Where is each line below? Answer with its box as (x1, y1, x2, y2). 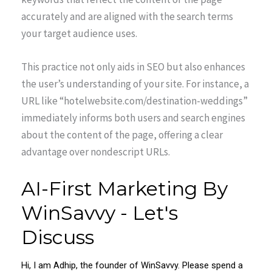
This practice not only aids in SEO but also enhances (21, 60, 245, 74)
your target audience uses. (21, 27, 137, 41)
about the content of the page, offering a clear (21, 128, 223, 142)
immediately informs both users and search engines (21, 111, 245, 125)
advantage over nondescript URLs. (21, 145, 170, 159)
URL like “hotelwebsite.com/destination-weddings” (21, 94, 248, 108)
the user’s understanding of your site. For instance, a (21, 77, 249, 91)
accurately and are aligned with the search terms (21, 10, 233, 24)
